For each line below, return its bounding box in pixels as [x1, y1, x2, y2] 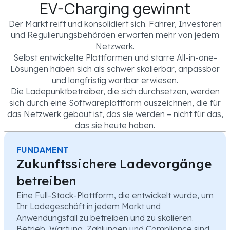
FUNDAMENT [16, 144, 69, 155]
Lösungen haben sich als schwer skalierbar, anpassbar [10, 63, 220, 74]
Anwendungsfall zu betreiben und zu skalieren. [16, 212, 194, 223]
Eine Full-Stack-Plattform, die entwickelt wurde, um [16, 189, 214, 200]
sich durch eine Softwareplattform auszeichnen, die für [9, 97, 221, 108]
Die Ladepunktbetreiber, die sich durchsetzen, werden [10, 86, 220, 97]
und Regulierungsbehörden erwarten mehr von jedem [11, 29, 219, 40]
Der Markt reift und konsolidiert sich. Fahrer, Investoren [8, 18, 222, 29]
